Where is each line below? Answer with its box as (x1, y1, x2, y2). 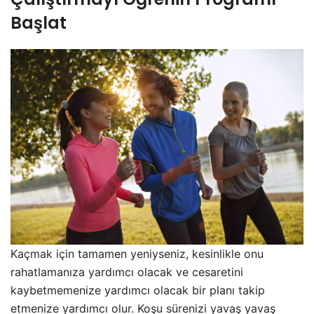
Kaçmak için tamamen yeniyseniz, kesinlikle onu (11, 246, 264, 261)
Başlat (11, 11, 67, 34)
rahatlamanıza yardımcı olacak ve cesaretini (11, 264, 243, 279)
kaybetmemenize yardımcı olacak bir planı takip (11, 282, 265, 297)
